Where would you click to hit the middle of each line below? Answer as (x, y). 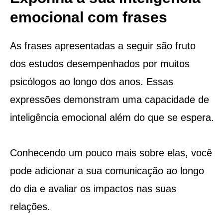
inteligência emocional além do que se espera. (112, 117)
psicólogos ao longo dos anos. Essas (91, 81)
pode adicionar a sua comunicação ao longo (107, 170)
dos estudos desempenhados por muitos (100, 63)
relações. (30, 206)
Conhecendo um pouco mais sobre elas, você (111, 153)
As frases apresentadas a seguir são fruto (103, 46)
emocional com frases (88, 17)
